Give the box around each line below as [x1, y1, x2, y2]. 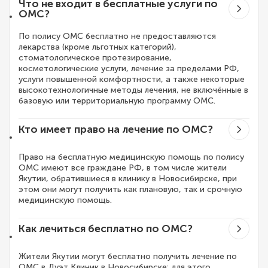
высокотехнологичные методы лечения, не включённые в [19, 85, 248, 96]
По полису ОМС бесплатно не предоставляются [19, 31, 216, 42]
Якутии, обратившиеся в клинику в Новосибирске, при [19, 173, 237, 184]
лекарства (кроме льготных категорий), [19, 42, 176, 53]
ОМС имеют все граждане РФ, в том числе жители [19, 163, 227, 173]
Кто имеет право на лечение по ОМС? [19, 123, 213, 136]
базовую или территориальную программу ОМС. [19, 96, 215, 106]
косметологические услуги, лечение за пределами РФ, [19, 63, 239, 74]
